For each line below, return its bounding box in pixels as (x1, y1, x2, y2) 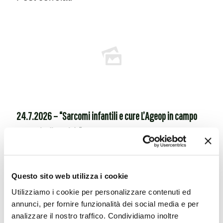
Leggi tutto (35, 157, 72, 165)
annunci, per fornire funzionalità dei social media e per (11, 199, 199, 208)
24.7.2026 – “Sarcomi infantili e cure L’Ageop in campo (16, 110, 197, 122)
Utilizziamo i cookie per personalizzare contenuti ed (11, 187, 191, 196)
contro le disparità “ (16, 125, 82, 138)
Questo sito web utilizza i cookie (11, 172, 128, 181)
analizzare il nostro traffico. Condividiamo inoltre (11, 211, 179, 220)
